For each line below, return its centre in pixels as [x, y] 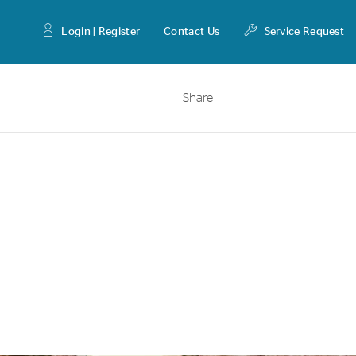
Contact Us [192, 32]
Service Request [304, 32]
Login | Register [101, 32]
